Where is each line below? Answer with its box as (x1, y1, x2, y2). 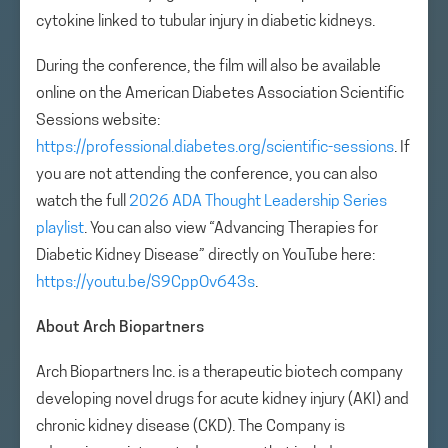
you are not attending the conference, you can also (36, 167, 378, 183)
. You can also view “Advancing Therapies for (84, 221, 378, 237)
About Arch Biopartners (36, 320, 204, 336)
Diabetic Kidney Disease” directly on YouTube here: (36, 248, 375, 264)
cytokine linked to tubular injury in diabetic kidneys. (36, 14, 375, 30)
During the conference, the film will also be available (36, 59, 381, 75)
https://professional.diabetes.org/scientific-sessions (36, 140, 394, 156)
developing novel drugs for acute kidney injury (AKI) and (36, 392, 409, 408)
